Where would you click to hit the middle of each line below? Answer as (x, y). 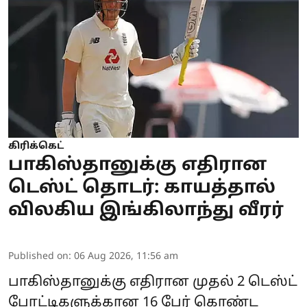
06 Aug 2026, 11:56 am (126, 256)
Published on (38, 256)
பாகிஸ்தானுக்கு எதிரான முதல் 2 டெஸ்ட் (153, 282)
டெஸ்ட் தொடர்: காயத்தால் (142, 188)
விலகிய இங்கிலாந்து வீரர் (146, 210)
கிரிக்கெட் (36, 146)
